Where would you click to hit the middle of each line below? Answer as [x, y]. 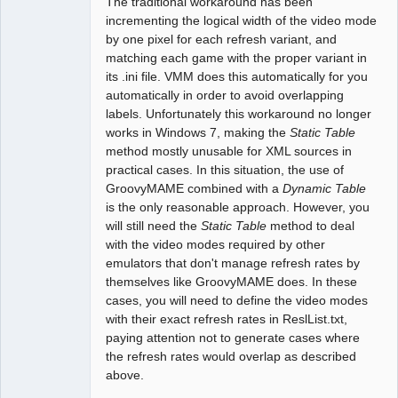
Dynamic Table [325, 189]
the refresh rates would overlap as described [231, 357]
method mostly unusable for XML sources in [229, 151]
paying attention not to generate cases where [233, 338]
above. [125, 375]
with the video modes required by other [216, 245]
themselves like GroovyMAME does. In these [232, 282]
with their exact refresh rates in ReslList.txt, [227, 319]
